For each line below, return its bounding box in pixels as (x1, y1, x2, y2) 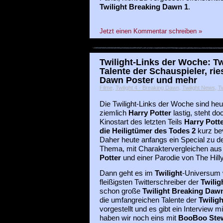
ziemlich (99, 109, 128, 117)
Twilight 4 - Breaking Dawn (115, 84, 179, 91)
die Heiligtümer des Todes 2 (99, 126, 196, 135)
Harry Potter (128, 109, 171, 117)
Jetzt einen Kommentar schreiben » (99, 27, 202, 35)
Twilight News (182, 84, 215, 91)
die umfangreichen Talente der (99, 196, 199, 205)
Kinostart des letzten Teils (99, 117, 184, 126)
